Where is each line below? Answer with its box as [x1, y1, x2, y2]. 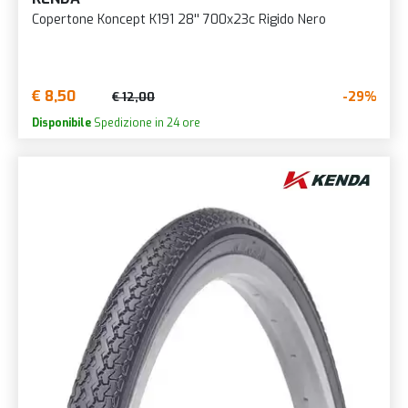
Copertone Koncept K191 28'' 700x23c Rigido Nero [32, 11, 326, 29]
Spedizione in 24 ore [91, 116, 200, 131]
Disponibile [32, 116, 91, 131]
